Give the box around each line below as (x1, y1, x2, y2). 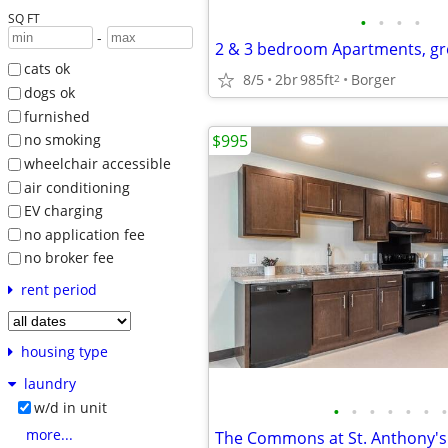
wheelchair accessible (23, 153, 171, 173)
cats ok (23, 59, 70, 79)
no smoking (23, 130, 101, 150)
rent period (20, 280, 97, 300)
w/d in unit (33, 398, 107, 418)
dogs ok (23, 82, 75, 102)
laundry (23, 374, 76, 394)
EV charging (23, 201, 103, 221)
